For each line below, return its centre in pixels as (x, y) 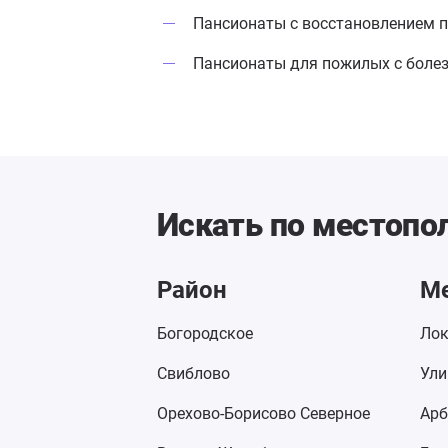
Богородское (205, 333)
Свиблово (193, 373)
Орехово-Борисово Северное (263, 413)
